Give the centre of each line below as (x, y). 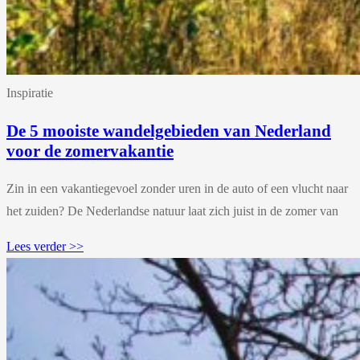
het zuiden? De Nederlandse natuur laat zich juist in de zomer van (172, 211)
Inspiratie (30, 92)
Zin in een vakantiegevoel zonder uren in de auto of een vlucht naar (177, 189)
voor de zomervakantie (90, 151)
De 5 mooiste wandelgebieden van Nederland (169, 131)
